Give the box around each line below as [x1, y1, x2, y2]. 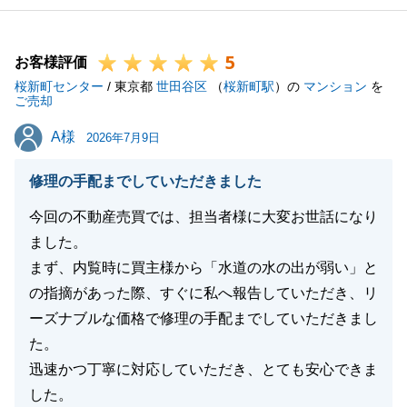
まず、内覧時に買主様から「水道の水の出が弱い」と [29, 260, 378, 275]
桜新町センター [15, 79, 104, 94]
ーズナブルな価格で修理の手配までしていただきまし [29, 311, 378, 326]
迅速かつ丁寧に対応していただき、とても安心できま [29, 362, 378, 377]
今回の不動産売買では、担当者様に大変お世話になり [29, 209, 378, 224]
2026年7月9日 [86, 131, 160, 144]
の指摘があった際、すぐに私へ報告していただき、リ [29, 285, 378, 301]
